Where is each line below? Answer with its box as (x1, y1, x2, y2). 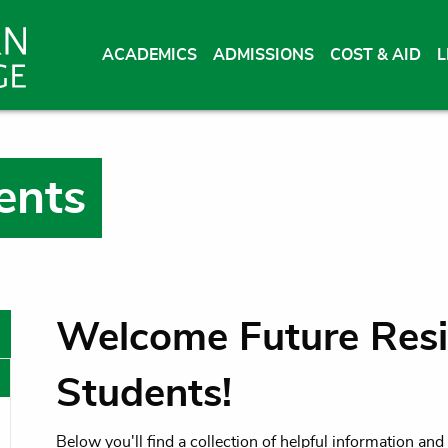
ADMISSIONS (213, 47, 315, 63)
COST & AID (330, 47, 422, 63)
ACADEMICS (102, 47, 198, 63)
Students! (55, 373, 232, 414)
